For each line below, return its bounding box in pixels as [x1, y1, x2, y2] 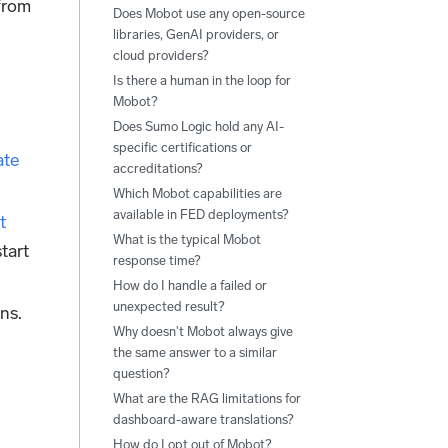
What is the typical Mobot [112, 231, 261, 247]
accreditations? [112, 160, 202, 176]
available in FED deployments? [112, 206, 288, 222]
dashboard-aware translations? [112, 411, 293, 427]
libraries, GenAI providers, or [112, 26, 279, 42]
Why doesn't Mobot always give [112, 323, 293, 339]
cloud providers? [112, 47, 208, 63]
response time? [112, 252, 200, 268]
